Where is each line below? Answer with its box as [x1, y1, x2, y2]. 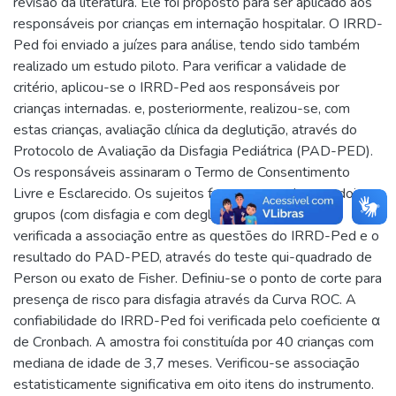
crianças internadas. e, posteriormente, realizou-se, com [13, 98, 350, 118]
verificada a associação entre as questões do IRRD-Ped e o [13, 225, 379, 246]
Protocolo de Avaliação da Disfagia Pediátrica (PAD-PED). [13, 141, 373, 161]
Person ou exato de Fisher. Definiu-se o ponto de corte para [13, 268, 382, 288]
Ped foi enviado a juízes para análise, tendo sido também [13, 34, 360, 55]
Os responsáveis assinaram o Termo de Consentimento [13, 162, 350, 182]
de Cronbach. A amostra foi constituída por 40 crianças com [13, 331, 374, 352]
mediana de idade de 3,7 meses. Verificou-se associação [13, 353, 360, 373]
